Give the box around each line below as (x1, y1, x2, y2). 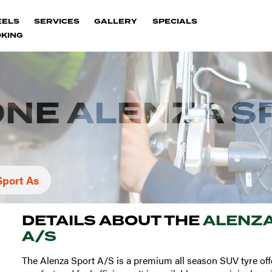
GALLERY (94, 16, 138, 27)
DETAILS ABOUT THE (21, 210, 203, 231)
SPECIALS (152, 16, 197, 27)
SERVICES (34, 16, 80, 27)
